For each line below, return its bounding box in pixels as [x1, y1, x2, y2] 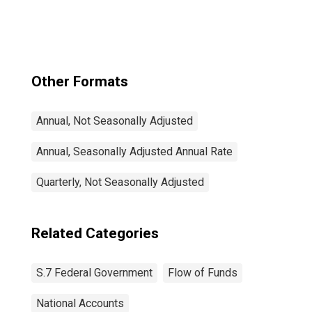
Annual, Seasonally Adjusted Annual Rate [36, 145, 233, 158]
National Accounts [36, 297, 124, 310]
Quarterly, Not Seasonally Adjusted [36, 175, 204, 189]
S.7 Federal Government [36, 266, 153, 279]
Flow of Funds [168, 266, 237, 279]
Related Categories [31, 225, 159, 242]
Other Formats [31, 73, 128, 90]
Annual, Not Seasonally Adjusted [36, 114, 193, 127]
